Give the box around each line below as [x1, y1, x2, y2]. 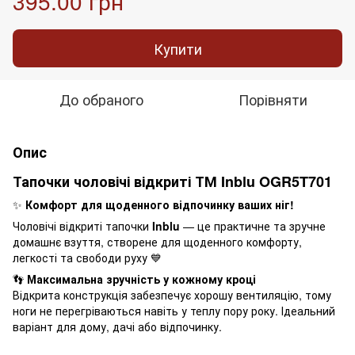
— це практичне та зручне [180, 217, 326, 234]
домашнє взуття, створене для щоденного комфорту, [13, 233, 302, 250]
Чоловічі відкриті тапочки [13, 217, 152, 234]
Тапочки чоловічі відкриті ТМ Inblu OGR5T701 [13, 170, 332, 192]
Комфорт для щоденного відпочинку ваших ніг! [25, 196, 294, 212]
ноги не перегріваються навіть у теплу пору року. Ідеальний [13, 302, 335, 319]
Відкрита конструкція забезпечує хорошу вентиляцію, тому [13, 286, 331, 303]
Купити [153, 37, 202, 59]
